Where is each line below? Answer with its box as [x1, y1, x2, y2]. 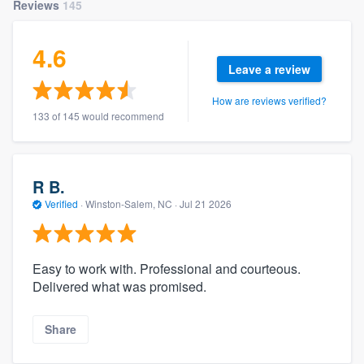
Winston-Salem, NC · [83, 196, 180, 210]
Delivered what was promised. [32, 277, 206, 297]
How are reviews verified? [212, 93, 327, 108]
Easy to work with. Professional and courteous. [32, 259, 301, 279]
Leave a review [228, 61, 310, 78]
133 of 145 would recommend [32, 109, 164, 123]
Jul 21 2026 [180, 196, 232, 210]
